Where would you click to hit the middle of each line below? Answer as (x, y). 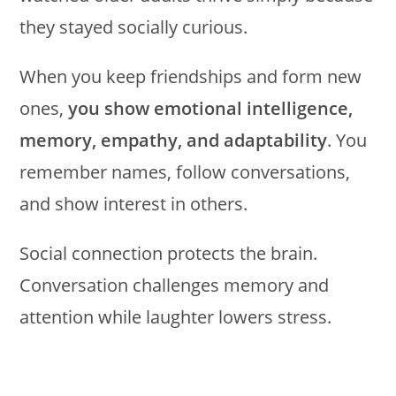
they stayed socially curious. (134, 27)
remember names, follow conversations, (185, 172)
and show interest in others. (134, 204)
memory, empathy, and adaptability (174, 141)
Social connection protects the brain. (169, 254)
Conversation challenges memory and (175, 286)
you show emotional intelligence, (211, 109)
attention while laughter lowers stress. (176, 317)
